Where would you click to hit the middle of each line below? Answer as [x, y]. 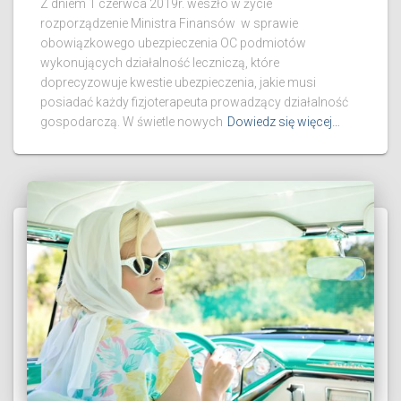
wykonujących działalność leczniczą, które [160, 62]
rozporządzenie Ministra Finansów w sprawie [169, 23]
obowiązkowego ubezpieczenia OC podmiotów [173, 43]
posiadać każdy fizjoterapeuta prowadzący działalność [194, 102]
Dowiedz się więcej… [284, 121]
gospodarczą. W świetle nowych [132, 121]
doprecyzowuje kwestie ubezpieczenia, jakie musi [178, 82]
